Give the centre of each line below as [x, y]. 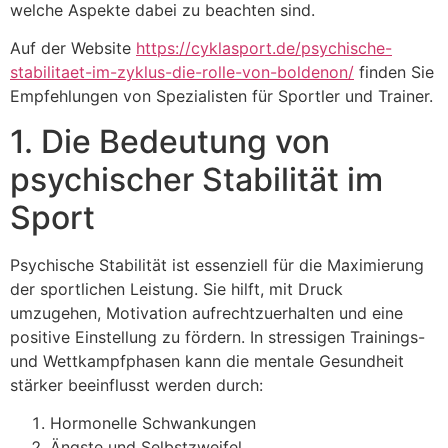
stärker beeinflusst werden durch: [136, 384]
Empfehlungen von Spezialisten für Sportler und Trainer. [221, 96]
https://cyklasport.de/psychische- [264, 48]
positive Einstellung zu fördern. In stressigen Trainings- [217, 336]
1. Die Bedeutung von [170, 141]
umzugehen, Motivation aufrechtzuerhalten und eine [206, 312]
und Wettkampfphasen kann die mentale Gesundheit [207, 360]
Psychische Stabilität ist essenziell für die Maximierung [217, 264]
